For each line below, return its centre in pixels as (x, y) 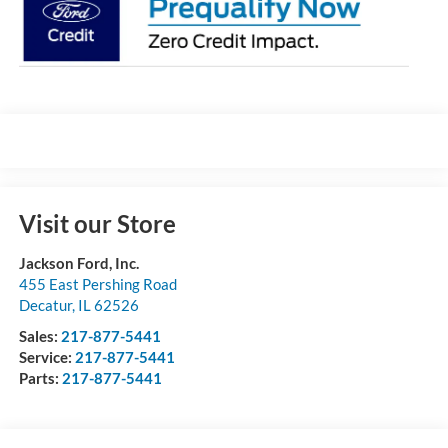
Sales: (39, 335)
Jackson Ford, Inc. (78, 262)
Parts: (40, 377)
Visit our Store (97, 223)
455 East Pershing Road (97, 283)
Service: (46, 356)
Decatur (45, 304)
